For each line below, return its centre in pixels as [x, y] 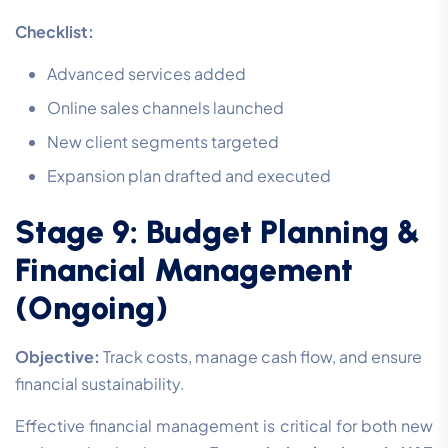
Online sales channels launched [165, 108]
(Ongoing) [91, 308]
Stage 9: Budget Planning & [217, 232]
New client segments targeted [163, 142]
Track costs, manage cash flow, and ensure [261, 357]
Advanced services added [146, 74]
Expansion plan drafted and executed [189, 176]
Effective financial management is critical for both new [224, 426]
